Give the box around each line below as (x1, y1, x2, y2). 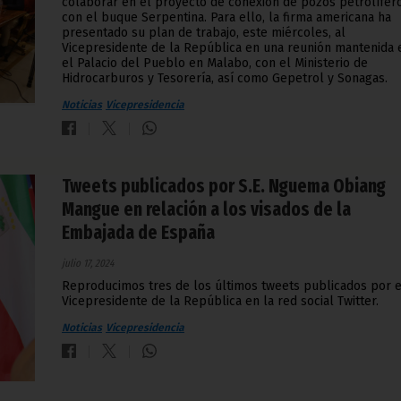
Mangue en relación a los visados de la (62, 198, 351, 222)
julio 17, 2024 (62, 257, 114, 270)
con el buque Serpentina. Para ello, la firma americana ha (62, 10, 391, 26)
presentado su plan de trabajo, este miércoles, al (62, 25, 346, 41)
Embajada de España (62, 221, 215, 245)
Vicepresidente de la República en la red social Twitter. (62, 294, 379, 310)
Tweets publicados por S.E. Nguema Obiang (62, 175, 386, 199)
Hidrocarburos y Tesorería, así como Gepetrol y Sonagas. (62, 71, 388, 87)
